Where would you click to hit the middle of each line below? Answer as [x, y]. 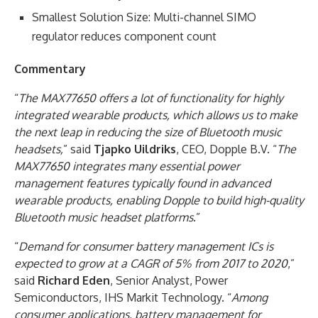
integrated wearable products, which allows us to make [156, 115]
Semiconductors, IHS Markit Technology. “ [123, 298]
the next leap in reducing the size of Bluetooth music [148, 132]
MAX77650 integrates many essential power [127, 166]
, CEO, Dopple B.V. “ [226, 149]
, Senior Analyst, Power [169, 281]
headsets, [39, 149]
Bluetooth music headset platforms [104, 218]
